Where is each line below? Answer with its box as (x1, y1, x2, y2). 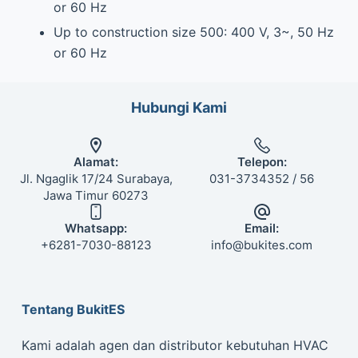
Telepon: (237, 154, 287, 169)
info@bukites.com (211, 237, 313, 253)
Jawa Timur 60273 (43, 188, 149, 203)
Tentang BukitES (21, 301, 125, 317)
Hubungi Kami (130, 99, 227, 116)
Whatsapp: (65, 221, 128, 236)
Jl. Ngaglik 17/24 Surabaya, (19, 171, 173, 186)
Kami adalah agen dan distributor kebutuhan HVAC (21, 337, 328, 353)
